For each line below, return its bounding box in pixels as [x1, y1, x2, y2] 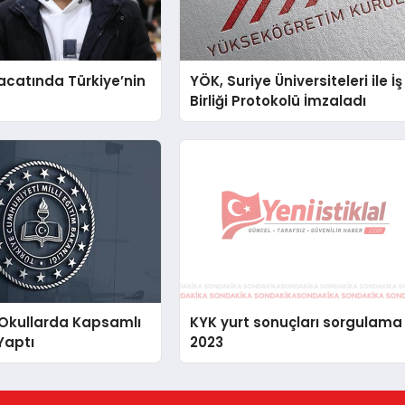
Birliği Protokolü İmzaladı [190, 90, 367, 110]
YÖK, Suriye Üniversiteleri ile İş [190, 71, 403, 90]
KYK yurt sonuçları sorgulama [190, 312, 403, 332]
